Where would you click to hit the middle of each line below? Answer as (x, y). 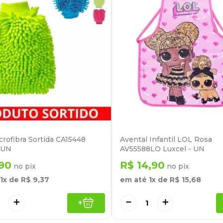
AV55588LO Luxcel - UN (162, 149)
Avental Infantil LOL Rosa (166, 139)
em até (134, 179)
